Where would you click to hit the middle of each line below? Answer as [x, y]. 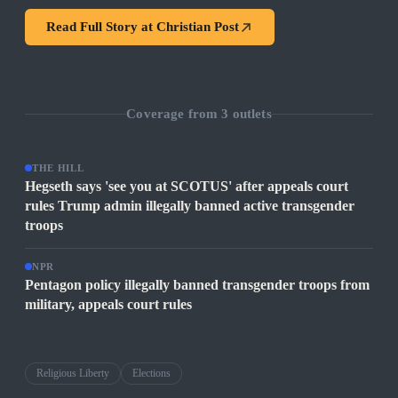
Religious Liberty [73, 374]
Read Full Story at [101, 27]
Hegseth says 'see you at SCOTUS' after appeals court [187, 187]
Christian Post [198, 27]
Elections [151, 374]
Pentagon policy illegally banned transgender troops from [197, 285]
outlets [250, 113]
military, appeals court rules [108, 305]
